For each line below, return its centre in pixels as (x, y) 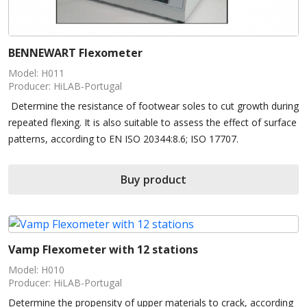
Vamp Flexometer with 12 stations (103, 250)
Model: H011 (36, 73)
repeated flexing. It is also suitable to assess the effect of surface (152, 123)
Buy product (153, 180)
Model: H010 (36, 270)
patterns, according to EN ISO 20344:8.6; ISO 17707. (123, 139)
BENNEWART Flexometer (75, 53)
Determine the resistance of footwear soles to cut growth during (153, 106)
